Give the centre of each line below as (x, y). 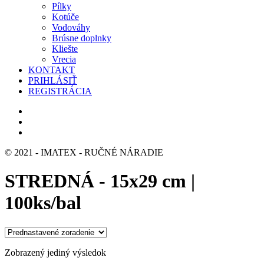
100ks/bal (43, 203)
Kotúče (65, 16)
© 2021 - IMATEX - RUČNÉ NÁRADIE (84, 152)
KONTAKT (52, 70)
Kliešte (65, 48)
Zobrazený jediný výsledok (55, 252)
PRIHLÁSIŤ (53, 80)
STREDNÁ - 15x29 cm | (100, 181)
